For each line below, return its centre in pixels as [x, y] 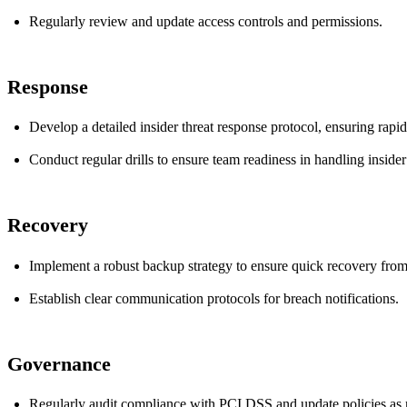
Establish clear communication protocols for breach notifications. [214, 298]
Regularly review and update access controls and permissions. [206, 21]
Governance [59, 363]
